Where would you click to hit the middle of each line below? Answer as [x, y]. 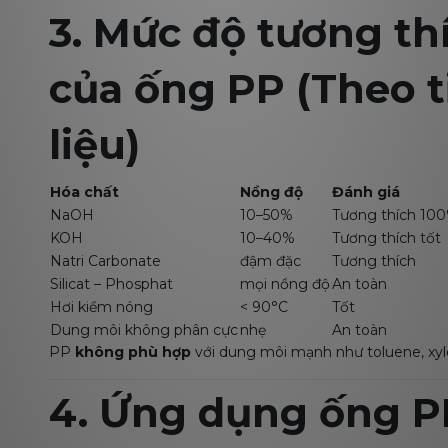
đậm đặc [270, 261]
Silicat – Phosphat [111, 284]
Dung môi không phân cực [144, 330]
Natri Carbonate [105, 261]
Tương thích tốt [386, 238]
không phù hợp [133, 352]
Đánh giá [366, 192]
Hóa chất [84, 192]
